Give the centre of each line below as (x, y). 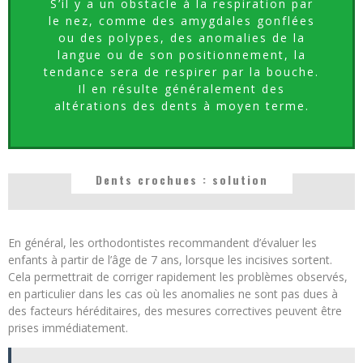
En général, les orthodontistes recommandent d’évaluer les (162, 242)
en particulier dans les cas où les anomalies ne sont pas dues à (173, 293)
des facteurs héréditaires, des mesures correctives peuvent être (175, 310)
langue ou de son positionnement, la (181, 54)
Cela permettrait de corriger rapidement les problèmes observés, (178, 276)
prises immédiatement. (68, 327)
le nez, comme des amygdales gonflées (181, 20)
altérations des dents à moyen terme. (181, 105)
